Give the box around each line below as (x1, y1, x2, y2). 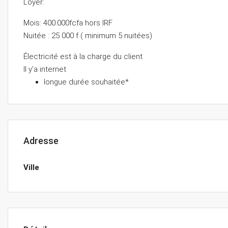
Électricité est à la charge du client (23, 52, 142, 61)
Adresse (23, 135, 59, 146)
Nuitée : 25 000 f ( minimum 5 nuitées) (23, 31, 152, 40)
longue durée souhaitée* (44, 77, 129, 87)
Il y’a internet (23, 65, 66, 74)
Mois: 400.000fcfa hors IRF (23, 18, 112, 27)
